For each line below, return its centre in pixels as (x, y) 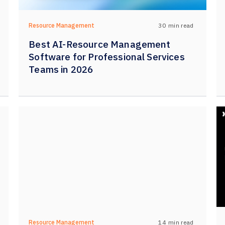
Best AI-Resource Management (100, 44)
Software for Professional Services (107, 57)
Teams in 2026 (61, 69)
